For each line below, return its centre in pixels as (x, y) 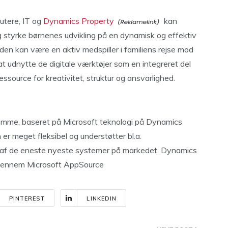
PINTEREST (27, 198)
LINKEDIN (102, 198)
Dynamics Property (79, 21)
